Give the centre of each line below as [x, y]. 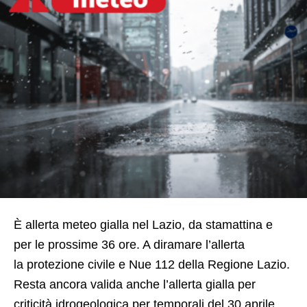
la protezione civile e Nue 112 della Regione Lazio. [152, 265]
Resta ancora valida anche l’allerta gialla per [135, 285]
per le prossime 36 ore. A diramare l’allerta [129, 245]
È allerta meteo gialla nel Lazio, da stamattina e [143, 225]
